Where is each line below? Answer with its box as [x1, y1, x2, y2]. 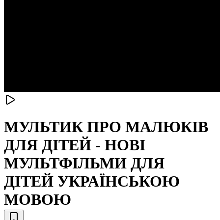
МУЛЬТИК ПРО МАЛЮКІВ [4, 118, 208, 136]
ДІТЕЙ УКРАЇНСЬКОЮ [4, 172, 180, 191]
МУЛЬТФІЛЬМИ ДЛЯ [4, 154, 165, 172]
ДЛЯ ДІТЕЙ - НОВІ [4, 136, 145, 154]
